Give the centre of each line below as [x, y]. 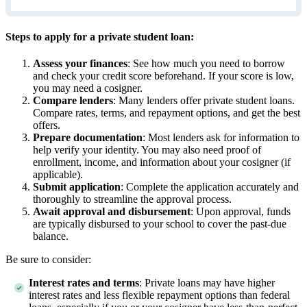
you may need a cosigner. [88, 88]
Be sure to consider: [48, 260]
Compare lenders [73, 101]
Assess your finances [80, 64]
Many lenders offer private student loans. [207, 101]
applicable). [58, 175]
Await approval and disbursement [112, 212]
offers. [47, 125]
